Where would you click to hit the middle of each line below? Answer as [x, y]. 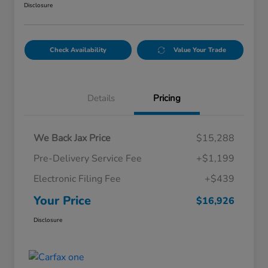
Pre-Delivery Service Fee [88, 159]
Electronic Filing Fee [77, 179]
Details [101, 98]
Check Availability [78, 50]
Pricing [167, 98]
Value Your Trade [200, 50]
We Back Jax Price [72, 138]
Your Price [62, 201]
